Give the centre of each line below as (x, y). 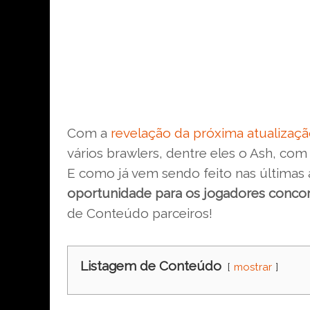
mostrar (253, 267)
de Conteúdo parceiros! (140, 213)
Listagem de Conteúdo (151, 265)
